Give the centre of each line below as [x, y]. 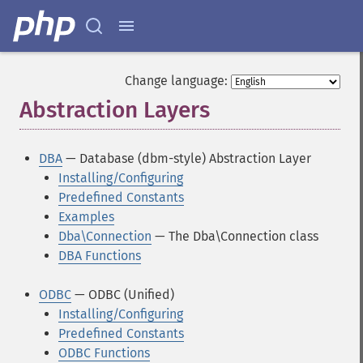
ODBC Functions [104, 353]
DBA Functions [100, 256]
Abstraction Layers [115, 110]
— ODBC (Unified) [123, 295]
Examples [86, 217]
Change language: [176, 81]
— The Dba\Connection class [235, 236]
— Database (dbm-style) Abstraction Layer [187, 158]
